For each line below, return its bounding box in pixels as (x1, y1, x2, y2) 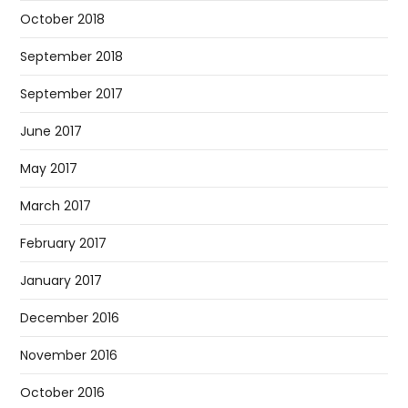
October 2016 (20, 383, 106, 403)
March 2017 (20, 197, 92, 216)
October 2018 (20, 10, 106, 29)
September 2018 (20, 47, 124, 66)
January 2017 (20, 271, 103, 291)
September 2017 (20, 85, 124, 104)
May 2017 (20, 159, 78, 178)
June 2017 (20, 122, 83, 141)
